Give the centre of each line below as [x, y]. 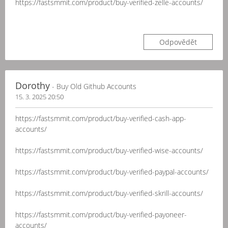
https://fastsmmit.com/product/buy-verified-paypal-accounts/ [112, 172]
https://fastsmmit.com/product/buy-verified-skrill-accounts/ [109, 193]
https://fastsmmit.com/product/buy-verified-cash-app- [101, 118]
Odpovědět [178, 42]
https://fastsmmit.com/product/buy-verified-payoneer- [101, 215]
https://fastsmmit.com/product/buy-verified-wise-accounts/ [109, 150]
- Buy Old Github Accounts [93, 86]
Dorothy [33, 85]
